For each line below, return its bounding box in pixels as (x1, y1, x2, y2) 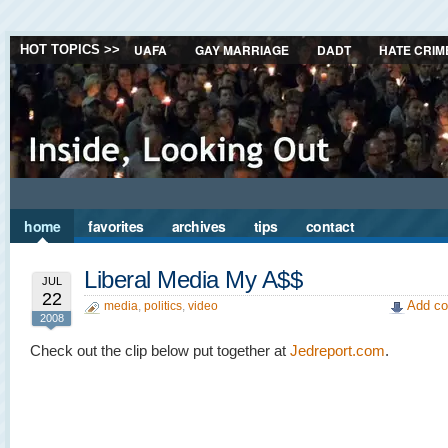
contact (305, 216, 354, 236)
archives (171, 216, 226, 236)
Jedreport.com (290, 342, 385, 359)
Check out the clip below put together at (30, 342, 290, 359)
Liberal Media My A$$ (84, 266, 303, 293)
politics (144, 299, 182, 313)
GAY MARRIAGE (195, 41, 289, 59)
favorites (88, 216, 144, 236)
